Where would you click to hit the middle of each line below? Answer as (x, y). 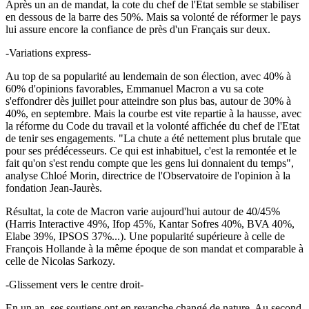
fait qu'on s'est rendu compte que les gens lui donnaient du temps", (150, 163)
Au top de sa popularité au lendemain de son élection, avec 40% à (148, 76)
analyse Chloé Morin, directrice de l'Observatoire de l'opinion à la (148, 175)
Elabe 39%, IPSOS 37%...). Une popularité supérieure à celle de (145, 236)
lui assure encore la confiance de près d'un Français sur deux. (138, 29)
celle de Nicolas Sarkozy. (60, 261)
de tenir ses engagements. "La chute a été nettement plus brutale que (153, 138)
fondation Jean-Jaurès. (54, 188)
